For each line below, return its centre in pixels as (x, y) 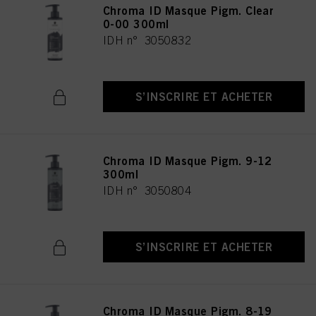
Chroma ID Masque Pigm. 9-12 (188, 161)
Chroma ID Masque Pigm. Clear (189, 11)
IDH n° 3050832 (147, 40)
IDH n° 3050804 (147, 190)
